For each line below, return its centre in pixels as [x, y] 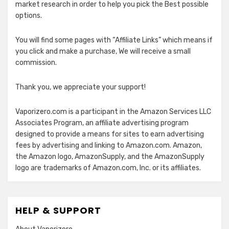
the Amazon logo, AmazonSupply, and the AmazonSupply [110, 157]
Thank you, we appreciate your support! [81, 87]
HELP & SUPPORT [58, 211]
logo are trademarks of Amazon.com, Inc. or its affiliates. [108, 168]
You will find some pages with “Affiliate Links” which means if [114, 40]
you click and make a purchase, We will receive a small [103, 52]
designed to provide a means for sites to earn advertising [110, 134]
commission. [36, 63]
